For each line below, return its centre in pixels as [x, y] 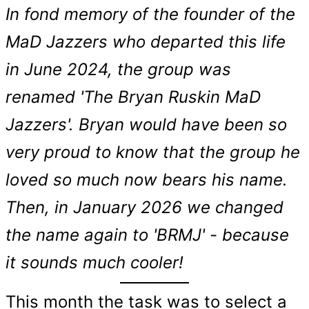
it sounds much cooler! [94, 262]
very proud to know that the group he [153, 152]
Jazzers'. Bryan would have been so [146, 124]
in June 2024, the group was [118, 69]
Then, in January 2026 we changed [144, 207]
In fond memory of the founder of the [150, 14]
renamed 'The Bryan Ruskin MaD [133, 97]
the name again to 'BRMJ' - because [147, 235]
